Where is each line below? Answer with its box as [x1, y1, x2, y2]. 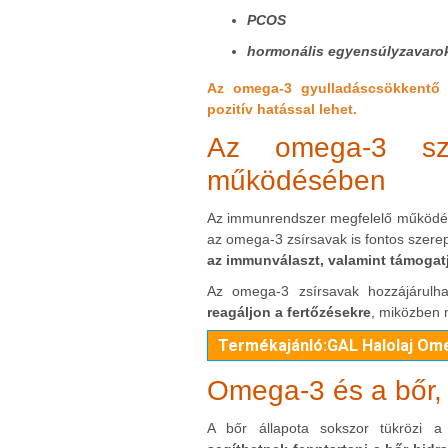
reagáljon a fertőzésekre [207, 304, 371, 321]
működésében [207, 165, 386, 197]
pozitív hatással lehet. [207, 101, 357, 118]
